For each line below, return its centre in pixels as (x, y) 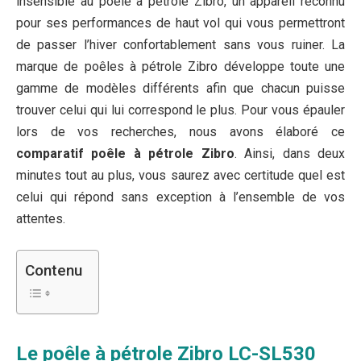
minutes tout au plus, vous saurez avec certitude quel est (180, 176)
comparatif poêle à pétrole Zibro (125, 154)
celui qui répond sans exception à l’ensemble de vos (180, 197)
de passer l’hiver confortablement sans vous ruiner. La (180, 45)
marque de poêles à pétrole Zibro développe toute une (180, 67)
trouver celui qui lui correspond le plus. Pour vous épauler (180, 110)
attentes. (41, 219)
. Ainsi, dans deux (290, 154)
